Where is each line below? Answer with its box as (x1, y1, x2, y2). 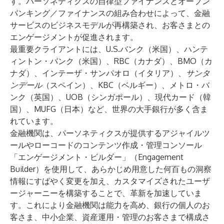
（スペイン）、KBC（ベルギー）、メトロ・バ (42, 80, 209, 90)
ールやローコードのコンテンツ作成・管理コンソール (10, 140, 202, 150)
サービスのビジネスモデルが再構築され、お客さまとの (10, 20, 210, 30)
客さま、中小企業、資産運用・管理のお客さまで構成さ (10, 212, 210, 222)
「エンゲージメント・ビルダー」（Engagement (10, 152, 183, 162)
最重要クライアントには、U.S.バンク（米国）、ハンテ (10, 44, 208, 54)
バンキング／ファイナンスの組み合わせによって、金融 (10, 8, 210, 18)
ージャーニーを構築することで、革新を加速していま (10, 188, 202, 198)
